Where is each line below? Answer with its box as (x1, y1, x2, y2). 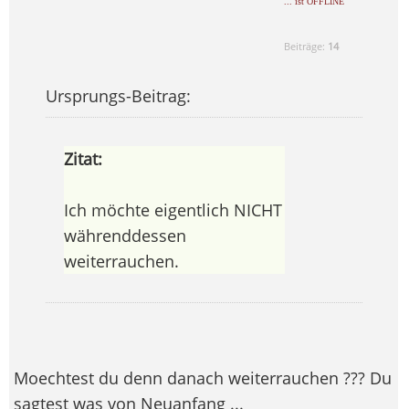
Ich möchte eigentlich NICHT (63, 199, 282, 222)
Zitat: (63, 148, 102, 171)
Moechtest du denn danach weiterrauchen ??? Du (14, 367, 392, 390)
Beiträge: (284, 39, 329, 54)
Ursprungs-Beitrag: (45, 85, 191, 108)
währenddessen (63, 225, 186, 247)
